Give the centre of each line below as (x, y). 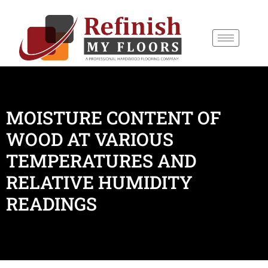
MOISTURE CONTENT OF (113, 118)
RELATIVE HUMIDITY (99, 182)
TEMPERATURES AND (101, 161)
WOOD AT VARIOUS (90, 139)
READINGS (51, 204)
